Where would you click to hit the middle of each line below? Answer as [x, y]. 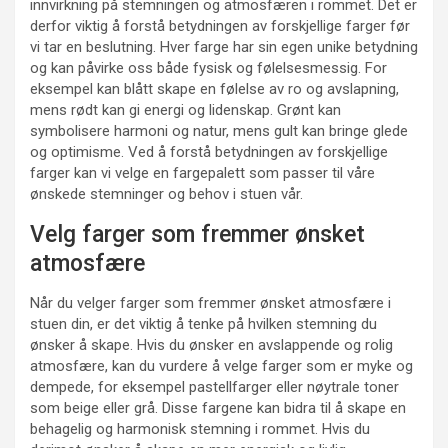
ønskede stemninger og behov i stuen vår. [166, 194]
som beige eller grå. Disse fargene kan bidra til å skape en [218, 408]
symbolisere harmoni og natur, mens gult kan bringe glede [219, 131]
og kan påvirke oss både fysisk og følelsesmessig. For [208, 68]
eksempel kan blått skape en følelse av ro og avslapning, [214, 89]
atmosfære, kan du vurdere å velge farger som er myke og [221, 366]
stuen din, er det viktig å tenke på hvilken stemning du [203, 324]
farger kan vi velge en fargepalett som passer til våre [202, 173]
